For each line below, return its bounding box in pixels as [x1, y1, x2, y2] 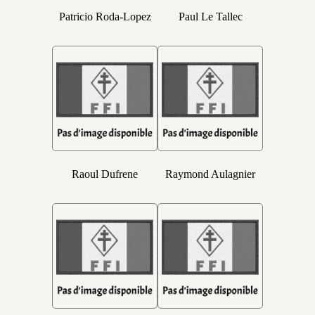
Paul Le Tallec [178, 11, 243, 22]
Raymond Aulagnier [165, 168, 255, 180]
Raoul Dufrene [72, 168, 138, 180]
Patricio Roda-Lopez [58, 11, 151, 22]
